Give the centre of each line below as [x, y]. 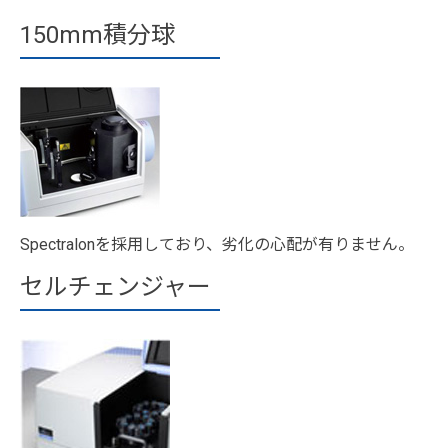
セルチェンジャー [115, 286]
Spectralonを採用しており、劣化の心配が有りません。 [217, 244]
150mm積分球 [97, 34]
